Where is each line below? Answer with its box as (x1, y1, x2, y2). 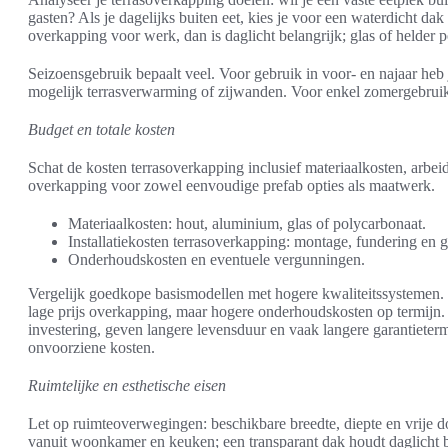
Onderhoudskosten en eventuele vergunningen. (68, 250, 365, 268)
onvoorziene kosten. (28, 338, 155, 356)
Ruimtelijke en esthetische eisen (28, 376, 226, 394)
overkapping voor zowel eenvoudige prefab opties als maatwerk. (28, 176, 435, 194)
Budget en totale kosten (28, 120, 175, 138)
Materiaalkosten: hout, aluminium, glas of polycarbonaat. (68, 214, 426, 232)
